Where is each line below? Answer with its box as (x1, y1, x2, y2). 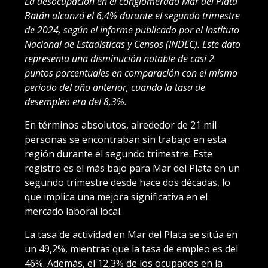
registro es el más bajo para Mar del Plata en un (25, 161, 240, 175)
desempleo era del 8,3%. (25, 95, 127, 108)
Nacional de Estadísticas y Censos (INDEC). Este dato (25, 37, 240, 51)
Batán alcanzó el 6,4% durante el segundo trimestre (25, 8, 240, 22)
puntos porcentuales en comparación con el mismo (25, 66, 237, 80)
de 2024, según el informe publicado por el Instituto (25, 23, 239, 36)
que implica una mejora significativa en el (25, 190, 208, 203)
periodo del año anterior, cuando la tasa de (25, 80, 205, 94)
